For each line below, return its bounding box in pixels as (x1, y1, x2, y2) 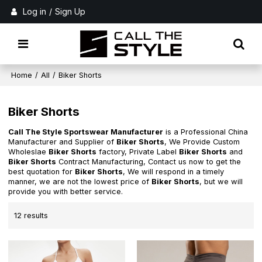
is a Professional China (163, 127, 249, 137)
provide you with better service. (8, 187, 123, 196)
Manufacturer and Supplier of (8, 137, 117, 147)
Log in (23, 6, 47, 16)
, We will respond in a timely (123, 167, 225, 177)
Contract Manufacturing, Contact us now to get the (56, 157, 242, 167)
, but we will (199, 177, 243, 187)
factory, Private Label (96, 147, 180, 157)
